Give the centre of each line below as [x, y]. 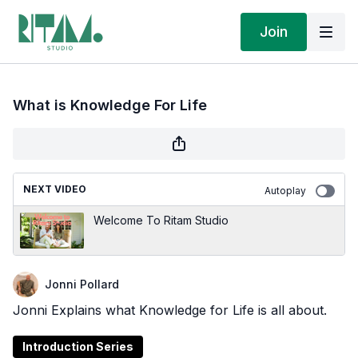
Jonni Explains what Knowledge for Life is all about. [170, 310]
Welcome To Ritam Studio [161, 220]
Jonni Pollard [82, 284]
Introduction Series [78, 346]
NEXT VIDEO [55, 189]
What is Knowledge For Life [110, 105]
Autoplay [285, 191]
